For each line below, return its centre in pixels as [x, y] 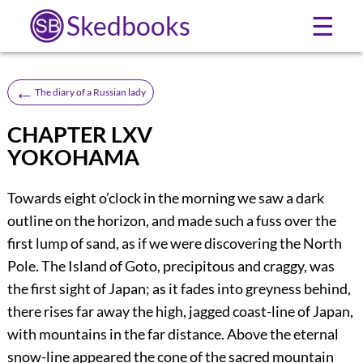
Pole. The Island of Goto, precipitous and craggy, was [171, 266]
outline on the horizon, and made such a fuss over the [171, 221]
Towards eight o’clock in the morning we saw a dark [165, 198]
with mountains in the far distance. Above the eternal [173, 334]
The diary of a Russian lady [90, 92]
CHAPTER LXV [79, 134]
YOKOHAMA [73, 157]
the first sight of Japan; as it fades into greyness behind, [179, 289]
